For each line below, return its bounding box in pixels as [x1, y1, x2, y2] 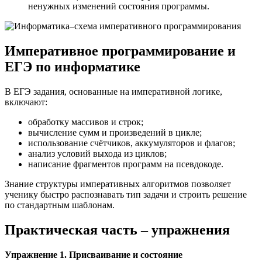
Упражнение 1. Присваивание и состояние [5, 250, 182, 260]
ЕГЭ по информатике [5, 59, 140, 75]
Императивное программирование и [5, 43, 236, 59]
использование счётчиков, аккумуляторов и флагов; [28, 138, 235, 149]
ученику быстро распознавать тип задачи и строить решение [5, 189, 247, 200]
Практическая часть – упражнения [5, 222, 230, 238]
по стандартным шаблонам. [5, 200, 115, 211]
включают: [5, 97, 47, 108]
